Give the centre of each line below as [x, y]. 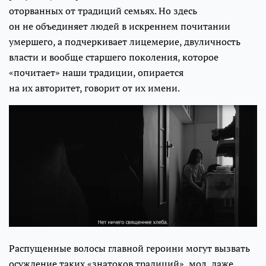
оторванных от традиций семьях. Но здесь [103, 10]
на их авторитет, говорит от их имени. [94, 88]
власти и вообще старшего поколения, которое [114, 57]
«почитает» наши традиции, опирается [96, 72]
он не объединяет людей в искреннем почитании [120, 26]
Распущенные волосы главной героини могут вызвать [129, 248]
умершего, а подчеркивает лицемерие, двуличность [125, 41]
